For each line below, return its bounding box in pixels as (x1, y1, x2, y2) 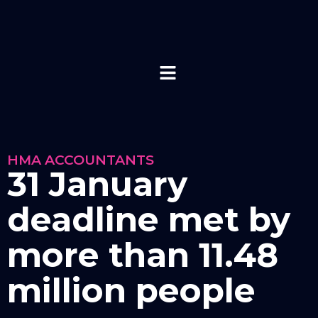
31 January (7, 163, 187, 204)
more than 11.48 (7, 234, 278, 275)
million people (7, 270, 256, 311)
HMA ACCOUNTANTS (7, 151, 154, 168)
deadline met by (7, 199, 290, 240)
